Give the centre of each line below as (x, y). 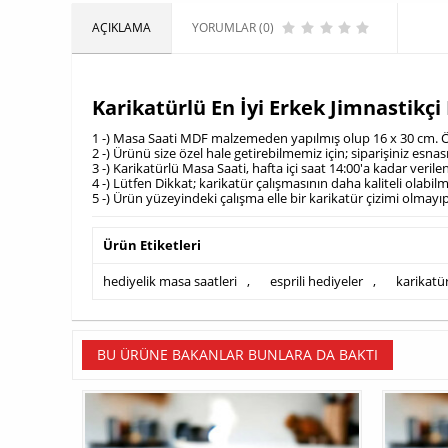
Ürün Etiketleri (152, 245)
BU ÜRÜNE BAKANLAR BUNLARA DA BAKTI (237, 355)
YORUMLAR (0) (233, 27)
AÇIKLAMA (121, 27)
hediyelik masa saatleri (170, 281)
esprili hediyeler (316, 281)
